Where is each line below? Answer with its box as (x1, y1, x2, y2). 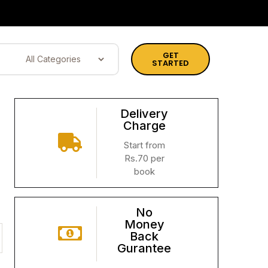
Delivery (120, 106, 169, 121)
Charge (123, 118, 166, 133)
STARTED (152, 57, 190, 69)
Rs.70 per (124, 152, 165, 164)
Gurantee (117, 240, 172, 255)
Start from (123, 139, 165, 151)
